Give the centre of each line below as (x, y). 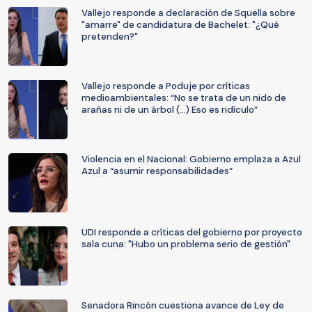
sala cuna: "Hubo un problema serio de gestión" (186, 244)
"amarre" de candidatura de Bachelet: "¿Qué (180, 25)
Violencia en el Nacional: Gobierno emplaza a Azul (191, 159)
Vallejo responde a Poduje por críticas (166, 86)
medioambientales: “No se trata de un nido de (184, 98)
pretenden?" (110, 37)
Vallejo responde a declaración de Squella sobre (188, 13)
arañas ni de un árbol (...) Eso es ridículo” (170, 110)
